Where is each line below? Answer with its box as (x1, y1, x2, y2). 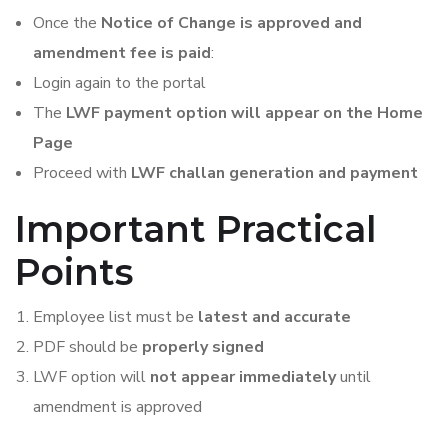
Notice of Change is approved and (101, 12, 362, 34)
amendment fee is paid (33, 42, 211, 64)
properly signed (142, 336, 264, 358)
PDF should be (33, 336, 142, 358)
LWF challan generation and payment (131, 162, 418, 184)
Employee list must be (33, 306, 198, 328)
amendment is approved (33, 396, 202, 418)
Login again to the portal (33, 72, 206, 94)
